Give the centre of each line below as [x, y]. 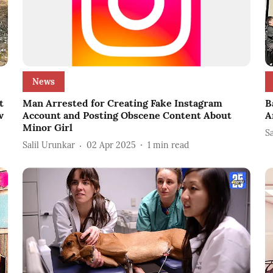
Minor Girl [47, 127]
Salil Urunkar [48, 145]
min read [171, 145]
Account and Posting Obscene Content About [127, 115]
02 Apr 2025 [111, 145]
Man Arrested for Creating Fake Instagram [122, 103]
